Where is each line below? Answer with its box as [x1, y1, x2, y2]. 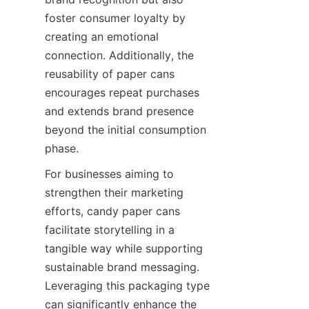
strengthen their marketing [45, 185, 183, 199]
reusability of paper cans [45, 66, 175, 81]
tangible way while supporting [45, 241, 203, 255]
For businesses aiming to [45, 166, 174, 181]
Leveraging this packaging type [45, 278, 210, 292]
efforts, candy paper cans [45, 203, 180, 218]
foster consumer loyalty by [45, 10, 186, 25]
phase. [45, 141, 79, 155]
